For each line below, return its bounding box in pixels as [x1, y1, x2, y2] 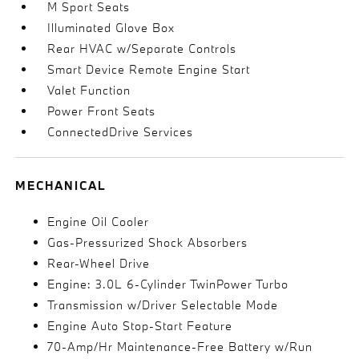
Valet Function [47, 83, 131, 98]
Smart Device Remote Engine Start [47, 62, 251, 77]
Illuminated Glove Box [47, 20, 175, 35]
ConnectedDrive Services [47, 124, 194, 139]
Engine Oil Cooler [47, 214, 150, 229]
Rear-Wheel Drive [47, 256, 151, 271]
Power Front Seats [47, 103, 156, 119]
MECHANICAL [15, 178, 107, 193]
